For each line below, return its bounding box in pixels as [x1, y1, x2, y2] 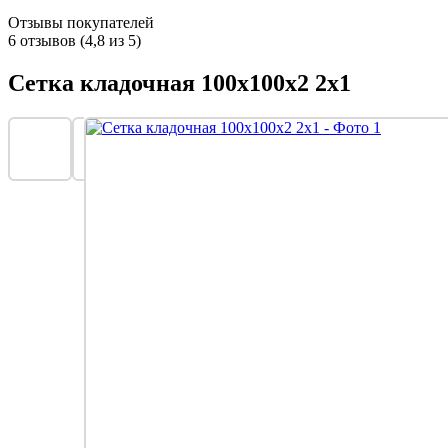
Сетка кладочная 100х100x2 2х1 [8, 69, 351, 96]
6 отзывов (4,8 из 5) [8, 32, 141, 49]
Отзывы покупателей [8, 14, 154, 31]
